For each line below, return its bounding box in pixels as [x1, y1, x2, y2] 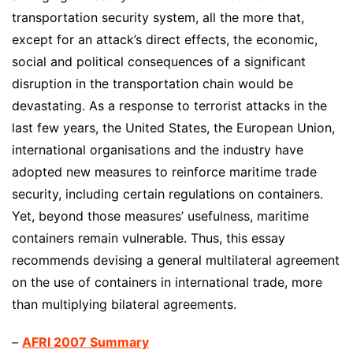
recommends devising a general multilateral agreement [12, 251, 340, 268]
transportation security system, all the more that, [12, 9, 304, 25]
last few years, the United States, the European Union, [12, 119, 335, 136]
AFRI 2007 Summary [22, 333, 149, 350]
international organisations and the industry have [12, 141, 303, 158]
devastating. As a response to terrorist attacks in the [12, 97, 327, 113]
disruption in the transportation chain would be [12, 75, 293, 91]
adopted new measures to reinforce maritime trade [12, 163, 317, 180]
